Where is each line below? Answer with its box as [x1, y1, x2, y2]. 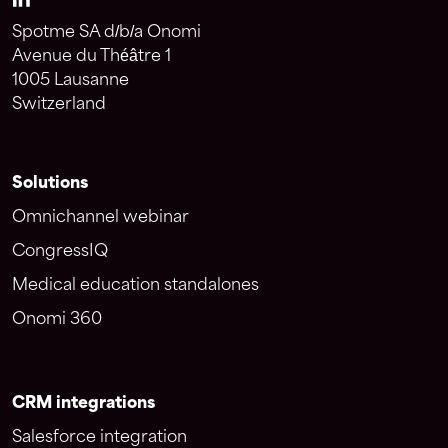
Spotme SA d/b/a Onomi [12, 23, 201, 41]
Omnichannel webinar [12, 208, 189, 226]
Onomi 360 [12, 310, 102, 328]
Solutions [12, 174, 88, 192]
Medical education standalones [12, 276, 259, 294]
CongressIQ [12, 242, 108, 260]
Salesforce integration [12, 428, 187, 446]
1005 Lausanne [12, 71, 129, 89]
